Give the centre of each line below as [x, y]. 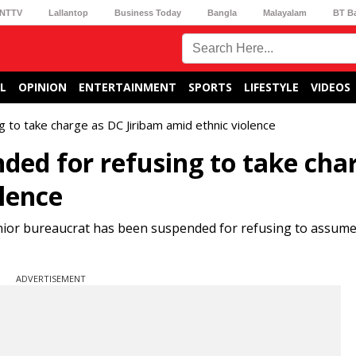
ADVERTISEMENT [51, 279]
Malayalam [285, 12]
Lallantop [68, 12]
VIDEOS [331, 87]
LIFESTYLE [271, 87]
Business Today [147, 12]
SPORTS [210, 87]
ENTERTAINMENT [128, 87]
